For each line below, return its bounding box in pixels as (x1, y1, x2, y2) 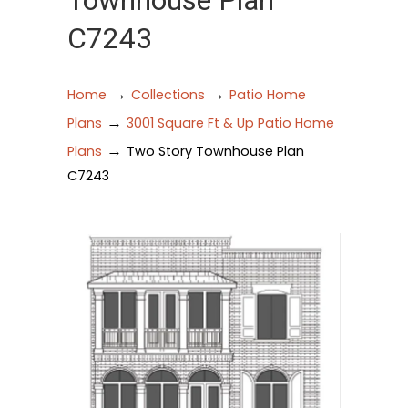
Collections (131, 86, 205, 104)
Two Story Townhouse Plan (127, 142, 304, 160)
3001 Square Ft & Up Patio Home (127, 114, 334, 132)
